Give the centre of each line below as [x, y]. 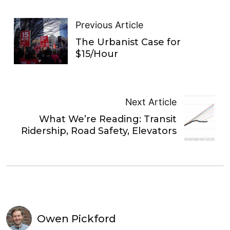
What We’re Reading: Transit [108, 119]
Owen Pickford [76, 219]
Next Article [151, 102]
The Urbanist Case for [128, 42]
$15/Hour [97, 54]
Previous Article [110, 25]
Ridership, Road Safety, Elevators [99, 131]
